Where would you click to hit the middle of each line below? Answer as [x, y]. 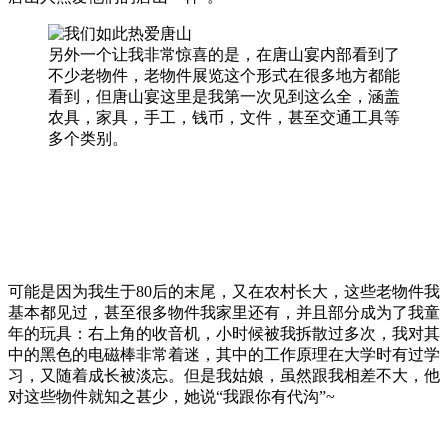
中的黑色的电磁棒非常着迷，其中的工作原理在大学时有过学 [224, 354]
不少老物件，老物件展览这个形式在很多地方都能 [224, 75]
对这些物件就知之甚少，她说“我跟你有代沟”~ [171, 396]
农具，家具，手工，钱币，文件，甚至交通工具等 [224, 117]
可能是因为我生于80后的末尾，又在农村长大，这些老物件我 [224, 291]
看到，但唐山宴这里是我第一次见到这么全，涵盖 [224, 96]
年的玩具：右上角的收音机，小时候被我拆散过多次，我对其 [224, 333]
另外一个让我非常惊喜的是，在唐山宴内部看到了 [224, 54]
